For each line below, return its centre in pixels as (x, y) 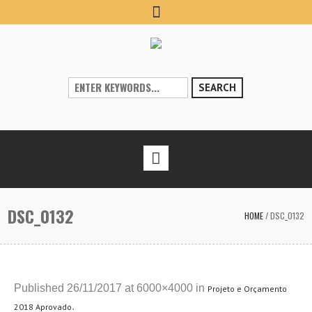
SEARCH (218, 87)
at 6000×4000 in (165, 288)
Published (40, 288)
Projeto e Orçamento (247, 289)
